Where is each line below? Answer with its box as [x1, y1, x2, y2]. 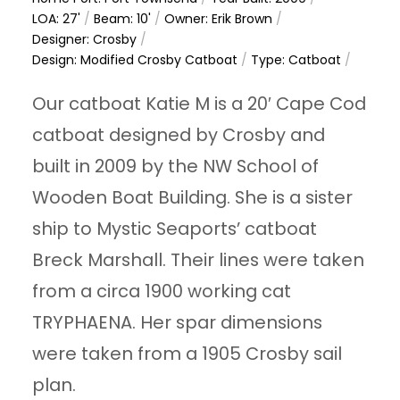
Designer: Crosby [32, 30, 137, 49]
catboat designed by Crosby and [32, 122, 326, 148]
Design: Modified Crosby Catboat [32, 51, 238, 70]
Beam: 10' [94, 10, 152, 29]
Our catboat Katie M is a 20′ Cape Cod [32, 91, 367, 117]
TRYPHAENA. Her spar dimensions [32, 310, 323, 336]
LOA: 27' [32, 10, 81, 29]
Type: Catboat [251, 51, 342, 70]
